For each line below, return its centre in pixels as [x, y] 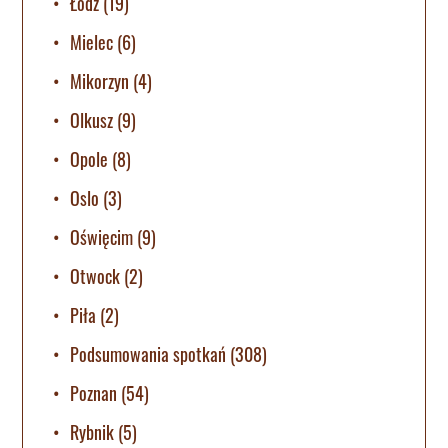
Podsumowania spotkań [148, 353]
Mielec [92, 41]
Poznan [94, 392]
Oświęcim [102, 236]
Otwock [95, 275]
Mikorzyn [100, 80]
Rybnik [92, 431]
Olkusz [92, 119]
